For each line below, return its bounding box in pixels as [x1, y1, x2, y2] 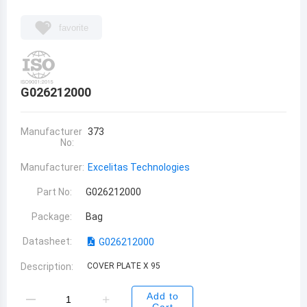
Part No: [37, 186, 73, 197]
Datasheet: [23, 236, 73, 247]
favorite [59, 22, 88, 33]
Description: [21, 261, 73, 272]
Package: [32, 211, 73, 222]
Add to [146, 291, 179, 302]
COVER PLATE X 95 [87, 261, 160, 271]
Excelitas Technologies [87, 162, 190, 173]
